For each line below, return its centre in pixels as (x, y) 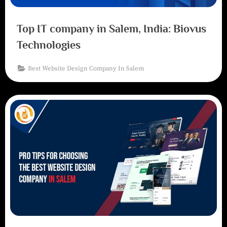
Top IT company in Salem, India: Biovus (111, 28)
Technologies (48, 45)
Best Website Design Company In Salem (86, 68)
